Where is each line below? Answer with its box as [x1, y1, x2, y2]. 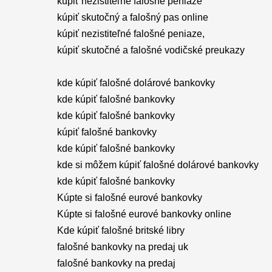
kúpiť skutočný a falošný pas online [57, 12, 208, 22]
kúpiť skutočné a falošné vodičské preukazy [57, 45, 245, 55]
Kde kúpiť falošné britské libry [57, 225, 185, 236]
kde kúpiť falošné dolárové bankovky [57, 78, 215, 88]
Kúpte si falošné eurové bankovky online [57, 209, 231, 219]
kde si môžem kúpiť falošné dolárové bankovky [57, 160, 259, 170]
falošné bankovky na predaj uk [57, 242, 188, 252]
